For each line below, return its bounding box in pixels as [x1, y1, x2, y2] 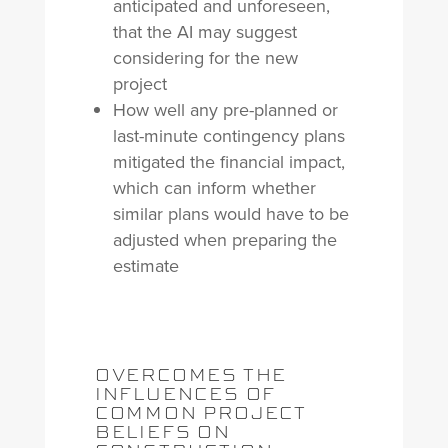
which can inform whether [112, 175, 316, 201]
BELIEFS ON [94, 419, 231, 443]
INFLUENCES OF [94, 381, 277, 405]
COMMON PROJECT [94, 400, 307, 424]
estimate [112, 253, 179, 279]
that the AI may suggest [112, 19, 297, 45]
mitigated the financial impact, [112, 149, 345, 175]
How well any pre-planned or [112, 97, 338, 123]
